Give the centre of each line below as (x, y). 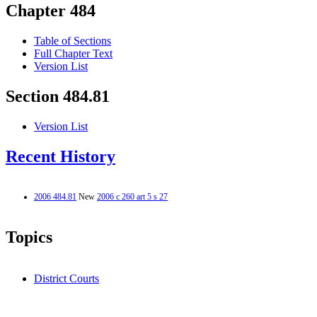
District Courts (67, 278)
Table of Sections (73, 41)
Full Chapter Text (73, 54)
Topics (29, 237)
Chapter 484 (51, 11)
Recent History (60, 157)
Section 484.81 (58, 97)
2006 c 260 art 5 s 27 (132, 196)
